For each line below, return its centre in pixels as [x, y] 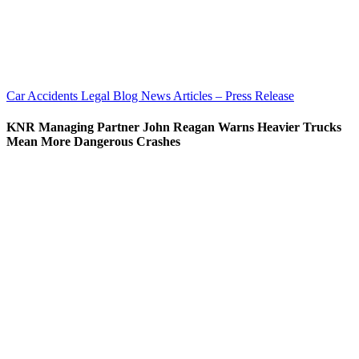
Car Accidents [44, 95]
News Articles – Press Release [218, 95]
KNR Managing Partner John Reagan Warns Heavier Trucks [174, 127]
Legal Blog [111, 95]
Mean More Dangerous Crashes [93, 142]
